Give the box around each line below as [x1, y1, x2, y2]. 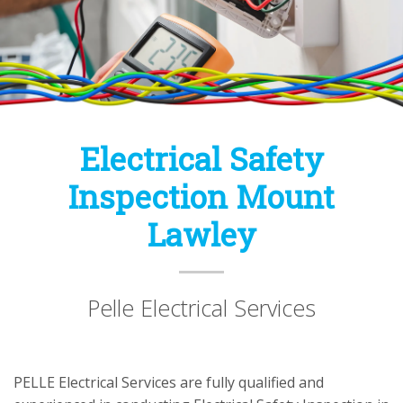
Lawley [147, 213, 256, 255]
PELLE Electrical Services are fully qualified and [13, 372, 324, 393]
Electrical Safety [79, 138, 324, 180]
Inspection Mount [68, 175, 335, 218]
